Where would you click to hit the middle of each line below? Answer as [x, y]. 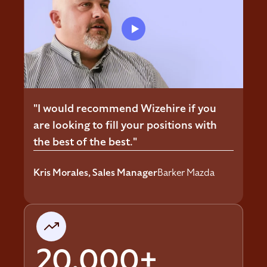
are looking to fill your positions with [125, 125]
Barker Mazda [186, 173]
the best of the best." [85, 142]
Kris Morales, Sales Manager [95, 173]
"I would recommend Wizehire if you [125, 108]
